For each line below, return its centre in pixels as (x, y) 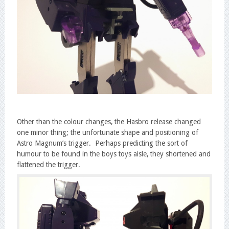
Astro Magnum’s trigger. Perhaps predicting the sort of (102, 143)
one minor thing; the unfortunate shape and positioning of (107, 133)
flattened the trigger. (48, 165)
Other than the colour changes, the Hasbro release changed (109, 122)
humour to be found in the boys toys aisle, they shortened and (113, 154)
